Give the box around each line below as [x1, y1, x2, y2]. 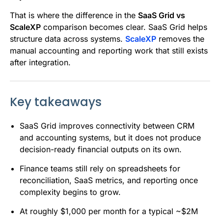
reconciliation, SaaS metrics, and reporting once [20, 175, 198, 186]
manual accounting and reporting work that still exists [10, 46, 208, 56]
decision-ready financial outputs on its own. [20, 144, 182, 155]
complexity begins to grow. [20, 187, 121, 197]
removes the [156, 34, 204, 44]
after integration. [10, 57, 71, 68]
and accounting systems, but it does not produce [20, 133, 201, 143]
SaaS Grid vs [138, 10, 185, 21]
